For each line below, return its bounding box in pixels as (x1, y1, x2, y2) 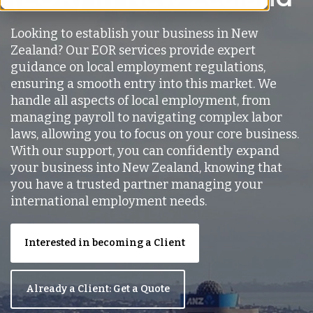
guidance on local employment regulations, (10, 59, 265, 75)
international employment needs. (10, 193, 207, 209)
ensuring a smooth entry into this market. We (10, 75, 277, 92)
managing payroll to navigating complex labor (10, 109, 282, 125)
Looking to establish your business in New (10, 25, 258, 41)
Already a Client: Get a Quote (26, 282, 170, 295)
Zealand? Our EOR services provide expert (10, 42, 256, 58)
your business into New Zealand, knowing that (10, 159, 282, 175)
